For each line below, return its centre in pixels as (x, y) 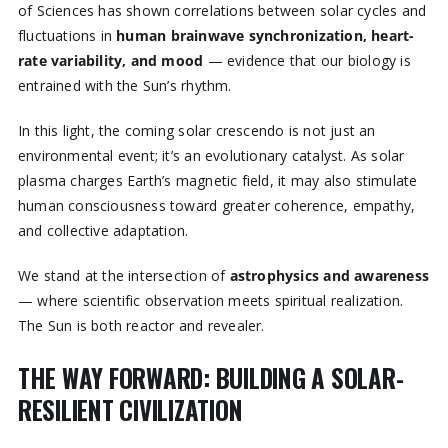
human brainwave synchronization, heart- (265, 35)
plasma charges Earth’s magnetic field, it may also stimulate (217, 180)
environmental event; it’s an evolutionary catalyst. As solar (211, 155)
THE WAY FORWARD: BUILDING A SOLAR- (210, 378)
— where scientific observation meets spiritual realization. (210, 300)
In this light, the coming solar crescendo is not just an (196, 130)
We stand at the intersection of (123, 275)
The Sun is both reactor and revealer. (141, 325)
